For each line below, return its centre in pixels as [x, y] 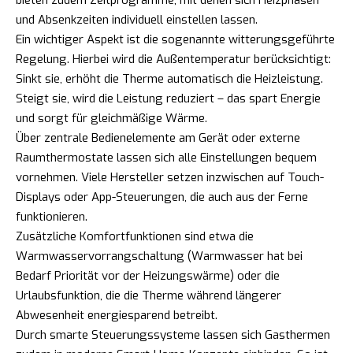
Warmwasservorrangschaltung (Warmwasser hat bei [159, 256]
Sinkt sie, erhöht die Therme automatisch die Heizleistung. [169, 78]
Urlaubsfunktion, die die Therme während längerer [149, 295]
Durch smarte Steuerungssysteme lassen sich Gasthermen [173, 334]
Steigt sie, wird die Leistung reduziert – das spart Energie [168, 98]
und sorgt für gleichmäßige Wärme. [111, 118]
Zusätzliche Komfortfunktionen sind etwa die [135, 236]
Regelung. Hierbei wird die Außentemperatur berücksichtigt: [173, 59]
